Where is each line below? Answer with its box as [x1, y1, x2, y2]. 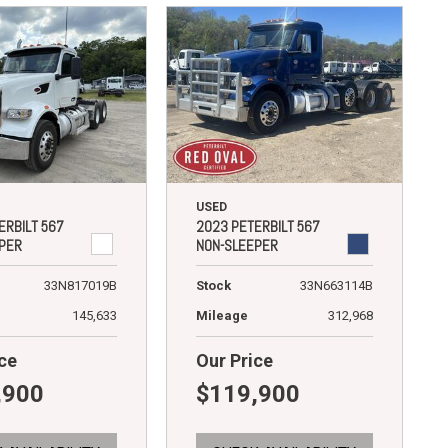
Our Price [195, 350, 273, 372]
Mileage [195, 308, 248, 324]
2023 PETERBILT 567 [195, 217, 320, 237]
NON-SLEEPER [195, 236, 278, 256]
